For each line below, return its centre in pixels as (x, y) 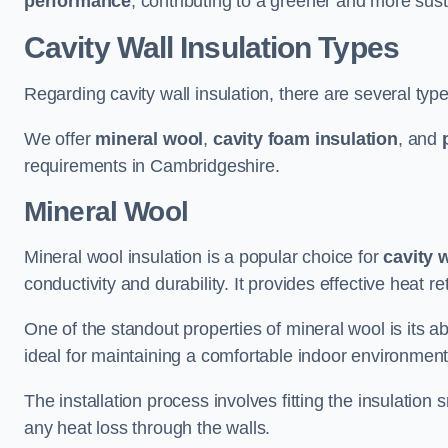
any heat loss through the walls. (147, 428)
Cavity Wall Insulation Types (211, 47)
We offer (60, 139)
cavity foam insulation (305, 139)
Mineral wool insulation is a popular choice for (204, 257)
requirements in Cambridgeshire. (152, 166)
